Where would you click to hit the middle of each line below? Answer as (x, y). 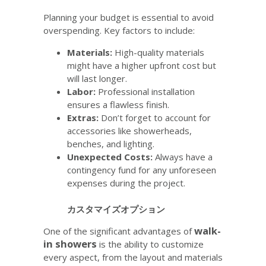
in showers (70, 244)
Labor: (81, 92)
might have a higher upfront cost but (142, 66)
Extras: (83, 118)
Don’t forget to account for (155, 118)
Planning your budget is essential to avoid (129, 18)
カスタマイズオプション (116, 209)
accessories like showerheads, (129, 131)
